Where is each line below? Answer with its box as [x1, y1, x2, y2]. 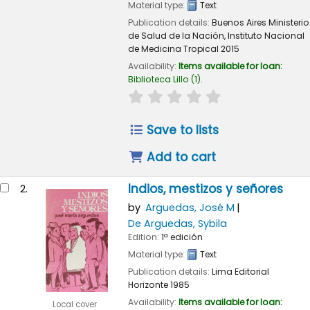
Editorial [234, 265, 269, 277]
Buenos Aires [211, 16, 266, 28]
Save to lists [143, 122, 219, 139]
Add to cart [143, 149, 217, 166]
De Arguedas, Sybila [127, 216, 227, 230]
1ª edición [161, 230, 203, 243]
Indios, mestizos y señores [127, 181, 283, 198]
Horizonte [127, 278, 168, 291]
